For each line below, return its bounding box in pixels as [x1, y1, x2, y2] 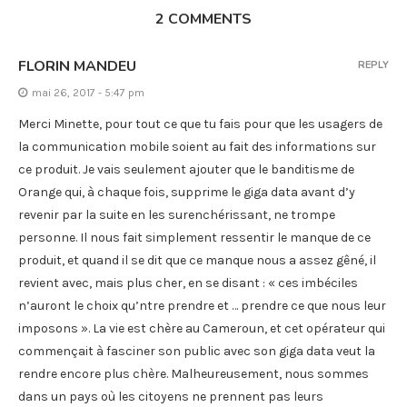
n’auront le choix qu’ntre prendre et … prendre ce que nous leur [18, 297, 386, 313]
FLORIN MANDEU [18, 55, 136, 76]
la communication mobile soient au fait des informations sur [18, 138, 376, 154]
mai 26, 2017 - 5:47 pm [32, 85, 144, 99]
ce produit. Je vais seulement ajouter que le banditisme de [18, 161, 354, 177]
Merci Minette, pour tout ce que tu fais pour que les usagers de [18, 115, 382, 132]
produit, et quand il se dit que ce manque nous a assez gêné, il [18, 252, 376, 268]
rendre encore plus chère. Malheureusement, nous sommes [18, 365, 369, 382]
